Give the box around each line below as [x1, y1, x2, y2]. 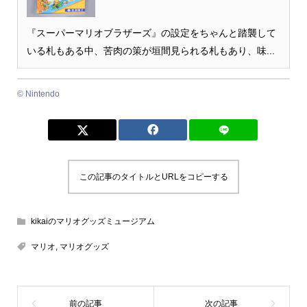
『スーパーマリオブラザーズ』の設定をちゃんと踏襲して [26, 27, 276, 39]
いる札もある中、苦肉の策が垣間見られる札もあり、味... [26, 45, 275, 57]
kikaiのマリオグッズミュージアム [30, 217, 155, 227]
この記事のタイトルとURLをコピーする [79, 172, 228, 182]
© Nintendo [16, 89, 60, 99]
